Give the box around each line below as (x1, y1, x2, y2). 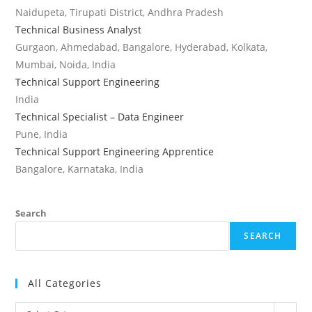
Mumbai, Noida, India (15, 57, 116, 71)
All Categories (28, 276, 102, 290)
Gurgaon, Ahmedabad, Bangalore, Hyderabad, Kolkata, (15, 40, 268, 54)
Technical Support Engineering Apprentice (15, 144, 214, 158)
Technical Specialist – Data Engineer (15, 109, 185, 123)
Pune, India (15, 127, 68, 141)
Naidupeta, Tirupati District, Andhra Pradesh (15, 5, 224, 19)
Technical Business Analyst (15, 22, 142, 36)
